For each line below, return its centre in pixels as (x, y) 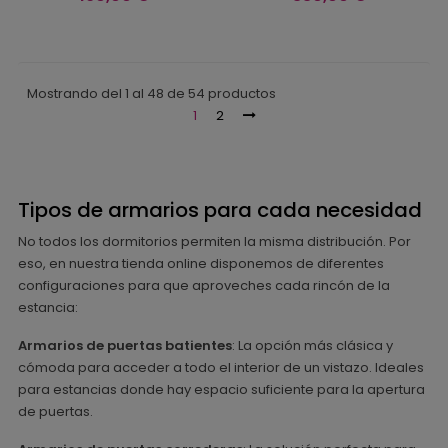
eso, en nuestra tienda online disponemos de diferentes (201, 264)
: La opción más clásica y (312, 346)
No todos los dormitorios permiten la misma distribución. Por (214, 242)
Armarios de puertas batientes (125, 346)
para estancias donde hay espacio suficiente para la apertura (221, 390)
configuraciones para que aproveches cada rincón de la (204, 286)
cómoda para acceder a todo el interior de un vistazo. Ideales (221, 368)
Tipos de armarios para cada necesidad (220, 210)
